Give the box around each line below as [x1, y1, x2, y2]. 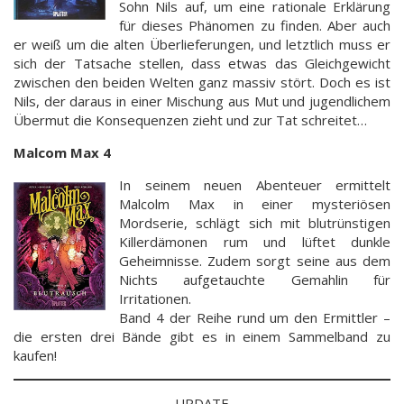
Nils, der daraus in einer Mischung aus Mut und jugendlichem [14, 91, 390, 110]
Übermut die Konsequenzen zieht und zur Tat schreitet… [14, 110, 367, 129]
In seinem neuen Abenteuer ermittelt [119, 175, 390, 194]
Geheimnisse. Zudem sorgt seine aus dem [119, 251, 390, 270]
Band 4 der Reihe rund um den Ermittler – [119, 308, 390, 326]
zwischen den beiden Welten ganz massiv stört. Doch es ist [14, 72, 390, 91]
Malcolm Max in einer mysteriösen [119, 194, 390, 213]
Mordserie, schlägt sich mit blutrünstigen [119, 213, 390, 232]
